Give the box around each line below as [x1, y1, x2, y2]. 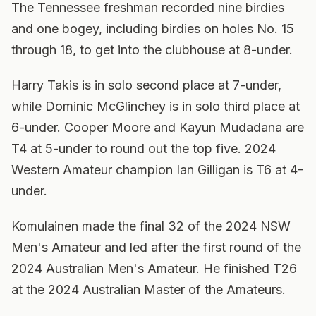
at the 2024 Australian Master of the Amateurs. [11, 282, 286, 297]
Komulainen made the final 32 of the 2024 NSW [11, 219, 291, 233]
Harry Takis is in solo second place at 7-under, [11, 78, 281, 92]
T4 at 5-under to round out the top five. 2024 [11, 141, 276, 156]
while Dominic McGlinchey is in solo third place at [11, 99, 300, 114]
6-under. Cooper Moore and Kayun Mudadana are [11, 120, 304, 135]
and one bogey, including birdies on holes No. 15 [11, 21, 294, 36]
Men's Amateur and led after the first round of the [11, 240, 301, 255]
